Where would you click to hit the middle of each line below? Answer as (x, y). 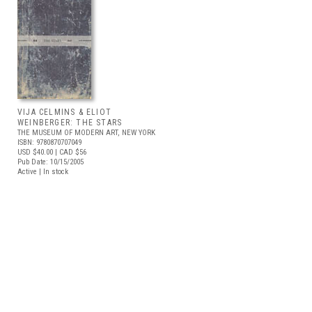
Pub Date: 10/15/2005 (50, 162)
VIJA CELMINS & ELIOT (64, 112)
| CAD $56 (70, 152)
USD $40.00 (35, 152)
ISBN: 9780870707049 (49, 142)
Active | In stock (43, 172)
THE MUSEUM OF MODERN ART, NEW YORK (86, 133)
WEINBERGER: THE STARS (70, 123)
